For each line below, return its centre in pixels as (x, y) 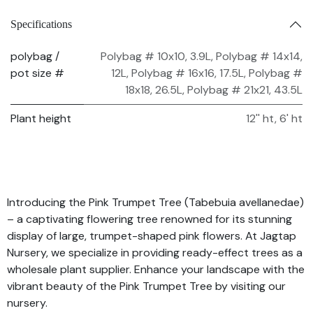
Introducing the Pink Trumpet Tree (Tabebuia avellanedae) (155, 202)
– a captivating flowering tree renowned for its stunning (150, 219)
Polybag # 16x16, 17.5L (188, 73)
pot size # (37, 73)
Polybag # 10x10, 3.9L (156, 56)
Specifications (41, 24)
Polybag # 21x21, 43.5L (245, 89)
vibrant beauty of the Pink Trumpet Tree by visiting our (146, 286)
